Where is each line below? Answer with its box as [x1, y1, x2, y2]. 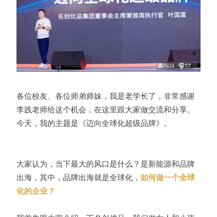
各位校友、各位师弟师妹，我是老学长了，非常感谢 [16, 91, 195, 101]
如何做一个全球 [140, 172, 195, 183]
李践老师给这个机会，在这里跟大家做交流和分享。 [16, 105, 195, 115]
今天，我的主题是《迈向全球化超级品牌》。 [16, 118, 171, 128]
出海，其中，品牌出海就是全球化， [16, 172, 140, 183]
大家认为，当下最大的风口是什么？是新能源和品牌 [16, 159, 195, 169]
